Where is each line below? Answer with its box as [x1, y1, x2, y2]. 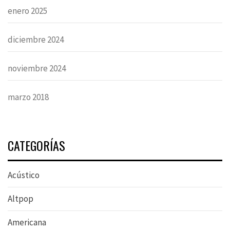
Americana [8, 217, 46, 228]
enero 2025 [8, 5, 47, 17]
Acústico [8, 169, 40, 181]
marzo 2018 [8, 91, 49, 103]
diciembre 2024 [8, 34, 64, 46]
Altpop [8, 193, 33, 205]
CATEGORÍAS [8, 136, 65, 155]
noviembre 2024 [8, 63, 66, 74]
